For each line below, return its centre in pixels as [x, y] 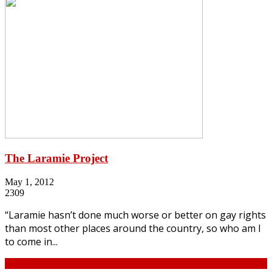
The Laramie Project [56, 158]
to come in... [31, 241]
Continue [22, 263]
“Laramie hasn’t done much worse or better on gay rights [135, 215]
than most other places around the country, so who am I [133, 228]
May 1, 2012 [29, 182]
